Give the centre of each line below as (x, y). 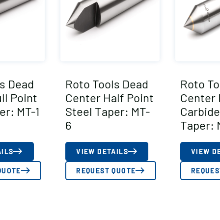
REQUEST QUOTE (106, 170)
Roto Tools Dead (107, 83)
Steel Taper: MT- (108, 111)
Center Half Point (110, 97)
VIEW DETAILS (102, 151)
